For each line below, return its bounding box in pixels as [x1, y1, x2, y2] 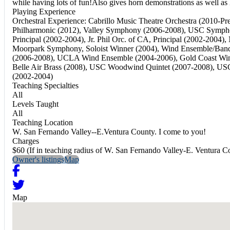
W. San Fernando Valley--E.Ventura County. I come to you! [12, 127, 206, 136]
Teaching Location [12, 118, 73, 127]
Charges [12, 136, 39, 145]
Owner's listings [12, 155, 64, 164]
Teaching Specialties [12, 81, 79, 90]
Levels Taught [12, 99, 59, 108]
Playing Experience [12, 7, 75, 16]
